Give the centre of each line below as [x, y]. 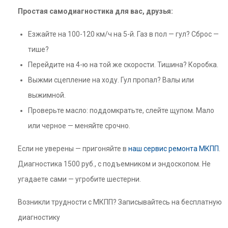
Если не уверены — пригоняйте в [73, 149]
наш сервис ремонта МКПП [174, 149]
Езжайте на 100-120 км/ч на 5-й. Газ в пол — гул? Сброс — [123, 34]
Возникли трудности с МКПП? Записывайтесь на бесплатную [120, 202]
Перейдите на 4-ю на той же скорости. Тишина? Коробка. [123, 65]
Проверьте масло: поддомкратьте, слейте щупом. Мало [121, 110]
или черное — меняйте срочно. [79, 126]
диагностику [39, 217]
